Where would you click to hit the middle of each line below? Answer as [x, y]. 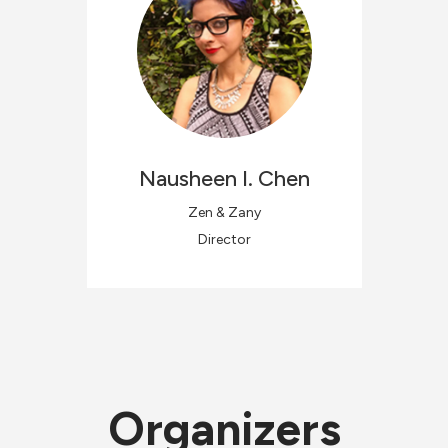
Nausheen [187, 178]
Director [224, 239]
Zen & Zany [224, 212]
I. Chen [275, 178]
